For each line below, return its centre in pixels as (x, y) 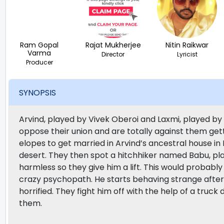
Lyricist (187, 54)
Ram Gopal (39, 45)
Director (113, 54)
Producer (39, 62)
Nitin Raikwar (187, 45)
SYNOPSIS (37, 92)
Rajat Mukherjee (113, 45)
